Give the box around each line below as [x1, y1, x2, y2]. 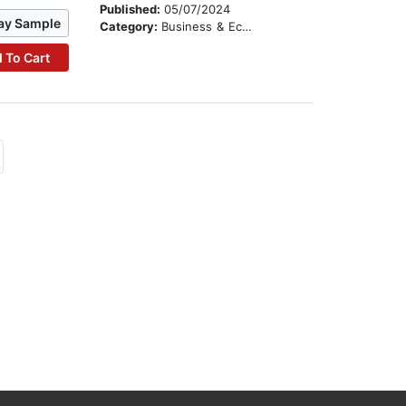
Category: [100, 19, 162, 34]
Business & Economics [161, 19, 243, 34]
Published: [100, 2, 165, 17]
